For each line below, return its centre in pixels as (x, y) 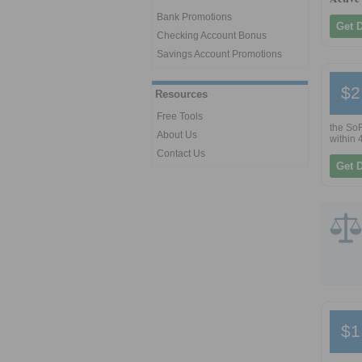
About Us (177, 135)
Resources (181, 94)
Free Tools (180, 116)
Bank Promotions (194, 17)
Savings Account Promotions (219, 54)
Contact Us (181, 154)
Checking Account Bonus (212, 36)
